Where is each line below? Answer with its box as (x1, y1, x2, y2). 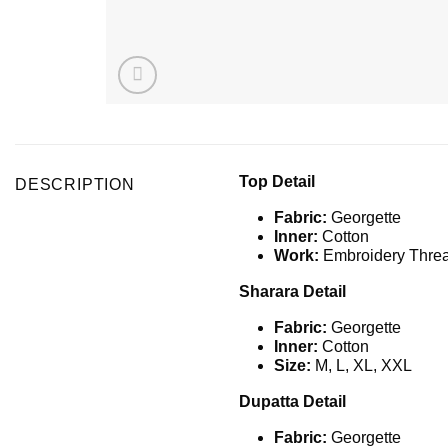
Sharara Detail (239, 282, 346, 300)
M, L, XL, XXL (311, 356, 412, 374)
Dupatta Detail (239, 392, 346, 410)
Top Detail (239, 172, 315, 190)
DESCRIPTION (15, 175, 135, 193)
